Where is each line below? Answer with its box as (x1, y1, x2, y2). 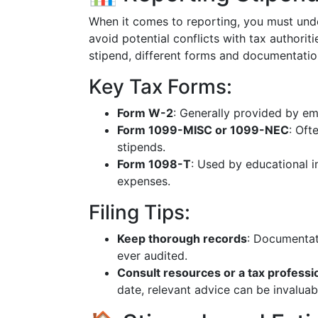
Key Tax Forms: (89, 75, 232, 99)
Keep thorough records (117, 231, 247, 246)
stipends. (117, 140, 165, 154)
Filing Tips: (89, 200, 190, 224)
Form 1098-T (117, 157, 191, 171)
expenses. (117, 174, 170, 188)
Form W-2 (117, 106, 173, 120)
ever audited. (117, 248, 187, 263)
